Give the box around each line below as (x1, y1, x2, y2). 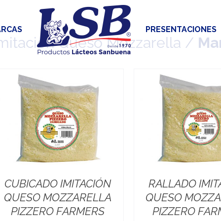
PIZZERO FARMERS (11, 205, 105, 218)
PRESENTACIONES (145, 25, 217, 34)
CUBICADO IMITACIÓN (4, 177, 111, 190)
